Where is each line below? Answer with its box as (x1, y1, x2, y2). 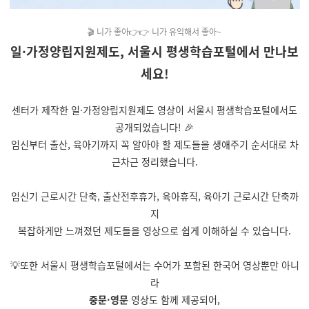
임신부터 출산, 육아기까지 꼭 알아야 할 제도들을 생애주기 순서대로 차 (10, 137, 299, 151)
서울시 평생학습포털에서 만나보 (128, 42, 299, 60)
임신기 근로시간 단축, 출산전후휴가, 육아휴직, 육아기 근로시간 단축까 (10, 189, 299, 203)
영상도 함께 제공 (131, 292, 199, 306)
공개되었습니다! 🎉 (115, 120, 194, 134)
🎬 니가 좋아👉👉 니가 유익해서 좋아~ (88, 26, 221, 37)
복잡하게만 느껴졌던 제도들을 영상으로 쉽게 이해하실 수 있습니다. (18, 223, 291, 237)
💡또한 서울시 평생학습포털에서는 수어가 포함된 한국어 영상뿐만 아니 (10, 258, 299, 272)
